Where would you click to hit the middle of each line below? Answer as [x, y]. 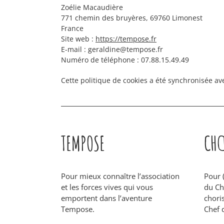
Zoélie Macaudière [92, 7]
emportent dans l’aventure [106, 198]
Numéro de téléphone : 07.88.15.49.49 [125, 60]
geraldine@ [107, 49]
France [72, 28]
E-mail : [74, 49]
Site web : [78, 39]
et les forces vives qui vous [107, 187]
